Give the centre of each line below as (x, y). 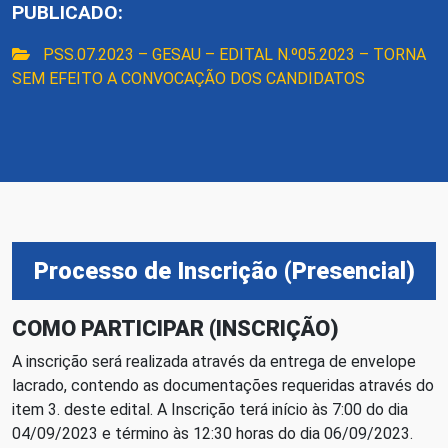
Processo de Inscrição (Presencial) (224, 271)
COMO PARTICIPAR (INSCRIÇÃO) (175, 328)
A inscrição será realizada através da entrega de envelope (214, 361)
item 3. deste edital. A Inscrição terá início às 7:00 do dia (210, 409)
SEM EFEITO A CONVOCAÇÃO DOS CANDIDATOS (188, 78)
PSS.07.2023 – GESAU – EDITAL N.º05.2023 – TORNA (234, 54)
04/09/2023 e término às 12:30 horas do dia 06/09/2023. (212, 433)
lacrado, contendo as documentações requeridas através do (223, 385)
